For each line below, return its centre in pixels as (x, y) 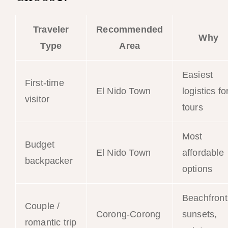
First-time (44, 83)
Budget (39, 144)
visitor (37, 99)
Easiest (197, 75)
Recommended (130, 29)
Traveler (51, 29)
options (197, 169)
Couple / (42, 206)
